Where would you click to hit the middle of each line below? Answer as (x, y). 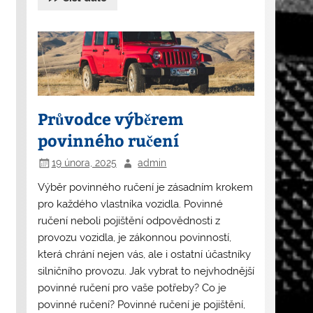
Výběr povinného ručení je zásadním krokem (145, 187)
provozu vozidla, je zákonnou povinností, (134, 237)
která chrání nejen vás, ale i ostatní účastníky (144, 254)
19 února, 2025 (84, 162)
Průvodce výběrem (110, 119)
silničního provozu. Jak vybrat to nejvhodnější (146, 271)
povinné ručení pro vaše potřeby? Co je (132, 287)
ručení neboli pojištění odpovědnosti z (129, 220)
